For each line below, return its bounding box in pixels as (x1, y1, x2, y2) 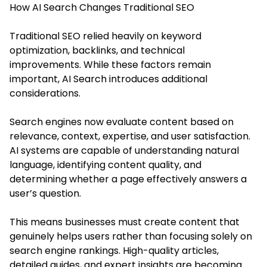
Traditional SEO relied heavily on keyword (10, 29, 201, 43)
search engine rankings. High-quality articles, (10, 243, 219, 257)
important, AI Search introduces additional (10, 72, 207, 86)
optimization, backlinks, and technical (10, 43, 185, 57)
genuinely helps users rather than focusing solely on (10, 229, 252, 243)
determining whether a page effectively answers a (10, 172, 247, 186)
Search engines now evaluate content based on (10, 114, 234, 129)
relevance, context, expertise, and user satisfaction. (10, 129, 250, 143)
